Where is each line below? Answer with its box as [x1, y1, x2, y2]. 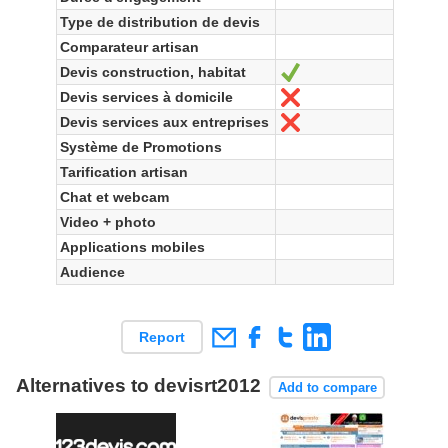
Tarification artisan [60, 163, 189, 180]
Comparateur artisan [60, 38, 200, 55]
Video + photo [60, 213, 157, 230]
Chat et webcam [60, 188, 170, 205]
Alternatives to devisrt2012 [16, 375, 266, 397]
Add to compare [277, 379, 377, 395]
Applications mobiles [60, 238, 206, 255]
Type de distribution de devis [60, 13, 261, 30]
